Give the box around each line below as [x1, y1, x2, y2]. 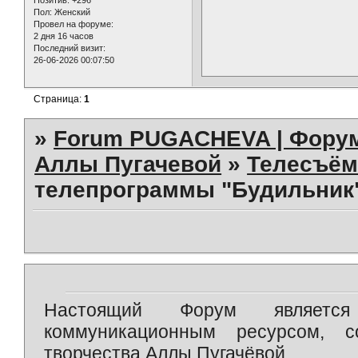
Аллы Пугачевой [34, 152, 222, 177]
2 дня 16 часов [34, 30, 93, 41]
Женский [52, 6, 90, 17]
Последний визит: [34, 42, 105, 53]
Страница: [34, 93, 85, 105]
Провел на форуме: [34, 18, 113, 29]
